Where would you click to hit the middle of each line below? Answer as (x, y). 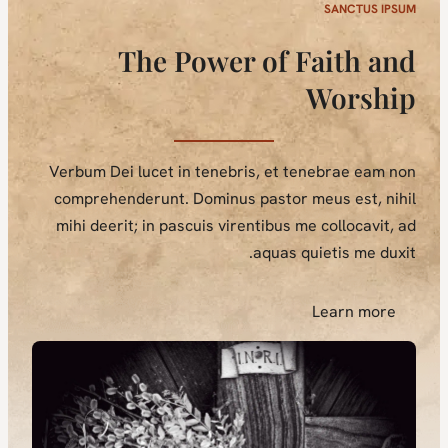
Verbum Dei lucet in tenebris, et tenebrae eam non (248, 171)
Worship (377, 98)
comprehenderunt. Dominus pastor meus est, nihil (251, 198)
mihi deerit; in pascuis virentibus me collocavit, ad (252, 225)
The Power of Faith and (283, 61)
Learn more (370, 311)
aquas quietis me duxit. (350, 252)
